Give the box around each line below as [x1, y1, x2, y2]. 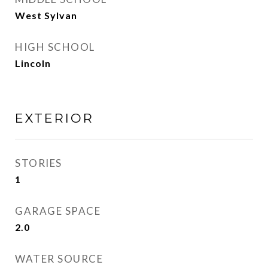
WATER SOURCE [15, 252, 103, 265]
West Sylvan [15, 10, 77, 21]
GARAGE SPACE [15, 205, 100, 217]
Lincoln [15, 57, 51, 69]
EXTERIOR [15, 111, 94, 126]
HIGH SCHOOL [15, 41, 95, 53]
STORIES [15, 157, 62, 169]
